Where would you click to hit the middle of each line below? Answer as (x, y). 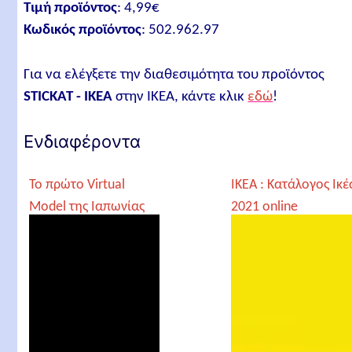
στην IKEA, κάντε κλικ (180, 97)
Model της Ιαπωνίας (87, 207)
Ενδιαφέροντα (82, 141)
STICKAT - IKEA (68, 97)
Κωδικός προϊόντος (83, 30)
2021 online (265, 207)
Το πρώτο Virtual (77, 185)
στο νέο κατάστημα (85, 229)
